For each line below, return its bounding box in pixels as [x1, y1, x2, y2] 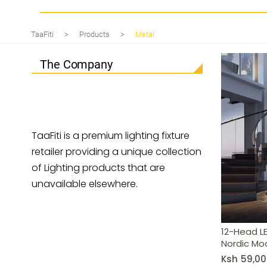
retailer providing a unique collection [32, 145, 201, 159]
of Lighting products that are [32, 161, 165, 175]
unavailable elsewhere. [32, 177, 138, 191]
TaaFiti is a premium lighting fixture [32, 129, 190, 142]
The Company [40, 57, 113, 72]
